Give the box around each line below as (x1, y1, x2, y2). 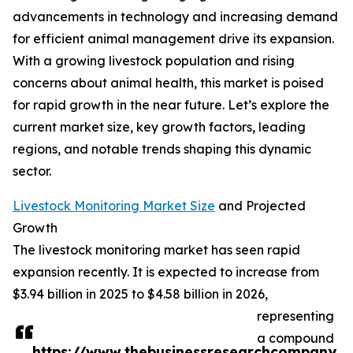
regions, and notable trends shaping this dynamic (13, 141, 311, 158)
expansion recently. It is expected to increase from (13, 264, 319, 281)
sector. (13, 163, 51, 180)
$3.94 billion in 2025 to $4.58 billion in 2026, (13, 286, 268, 303)
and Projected (215, 198, 306, 214)
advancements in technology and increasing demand (13, 9, 338, 25)
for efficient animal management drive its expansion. (13, 31, 334, 47)
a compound (257, 330, 334, 347)
